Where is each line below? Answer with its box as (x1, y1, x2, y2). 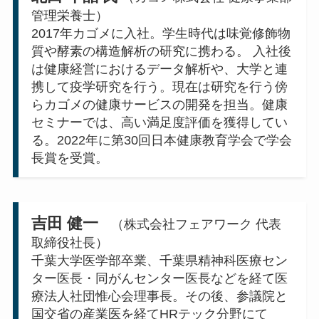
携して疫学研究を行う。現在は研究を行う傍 (31, 80, 288, 95)
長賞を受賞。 (31, 151, 108, 166)
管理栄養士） (31, 9, 112, 23)
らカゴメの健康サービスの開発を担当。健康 (31, 98, 288, 113)
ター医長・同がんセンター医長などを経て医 (31, 271, 288, 286)
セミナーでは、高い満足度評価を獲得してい (31, 115, 288, 130)
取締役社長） (31, 235, 108, 250)
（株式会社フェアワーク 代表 (98, 216, 281, 231)
